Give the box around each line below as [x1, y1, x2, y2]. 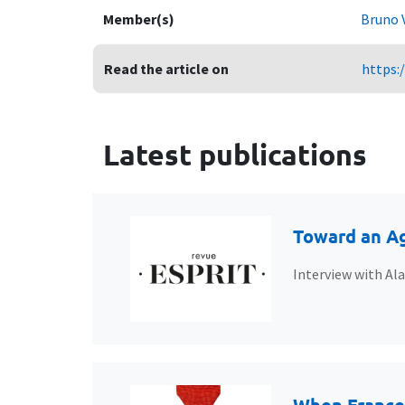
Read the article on [104, 59, 229, 78]
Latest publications [103, 136, 367, 173]
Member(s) [103, 9, 174, 28]
